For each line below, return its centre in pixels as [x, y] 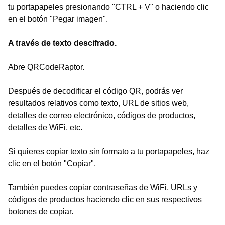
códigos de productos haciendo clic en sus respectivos [105, 200]
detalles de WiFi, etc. [45, 127]
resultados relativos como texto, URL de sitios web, [98, 103]
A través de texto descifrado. [62, 43]
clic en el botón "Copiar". [52, 163]
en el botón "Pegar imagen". [58, 19]
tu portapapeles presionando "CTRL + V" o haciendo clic [108, 7]
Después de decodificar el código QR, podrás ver [95, 91]
